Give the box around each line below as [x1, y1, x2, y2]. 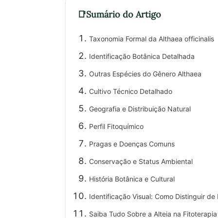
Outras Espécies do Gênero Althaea [89, 69, 202, 78]
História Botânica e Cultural [89, 174, 175, 183]
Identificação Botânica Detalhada [89, 52, 195, 61]
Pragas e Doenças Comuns [89, 139, 175, 148]
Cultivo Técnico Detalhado [89, 87, 173, 96]
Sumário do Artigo [86, 9, 162, 20]
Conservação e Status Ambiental [89, 157, 193, 166]
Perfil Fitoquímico [89, 122, 144, 131]
